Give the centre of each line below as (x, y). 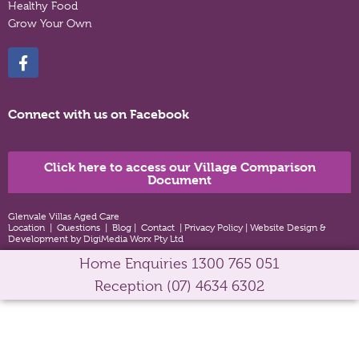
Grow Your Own (50, 24)
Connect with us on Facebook (99, 115)
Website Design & (288, 228)
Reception (131, 286)
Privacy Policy (215, 228)
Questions (79, 228)
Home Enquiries (135, 264)
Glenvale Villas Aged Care (64, 217)
